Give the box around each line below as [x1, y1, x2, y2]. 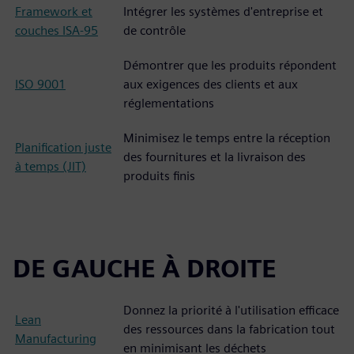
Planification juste [15, 140, 111, 155]
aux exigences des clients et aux [123, 77, 298, 92]
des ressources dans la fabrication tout [123, 322, 335, 337]
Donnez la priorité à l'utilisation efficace [123, 303, 339, 318]
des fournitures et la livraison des [123, 149, 306, 164]
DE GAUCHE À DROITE [13, 253, 277, 284]
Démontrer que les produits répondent [123, 58, 337, 73]
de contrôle [123, 23, 186, 38]
